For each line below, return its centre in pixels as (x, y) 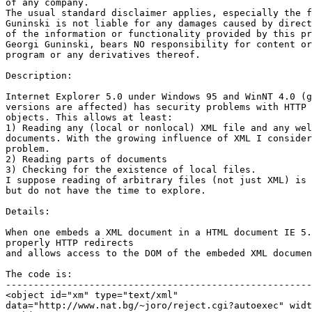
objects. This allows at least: (89, 117)
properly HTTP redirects (70, 242)
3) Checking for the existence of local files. (131, 169)
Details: (28, 211)
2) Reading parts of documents (86, 159)
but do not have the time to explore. (106, 190)
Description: (39, 75)
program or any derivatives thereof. (103, 54)
